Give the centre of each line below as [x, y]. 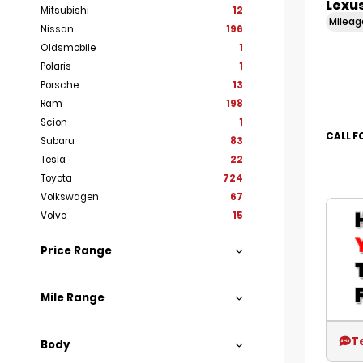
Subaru [58, 141]
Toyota [56, 178]
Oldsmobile [68, 48]
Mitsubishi [65, 11]
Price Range [76, 251]
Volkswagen [70, 197]
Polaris [56, 66]
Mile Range [73, 298]
